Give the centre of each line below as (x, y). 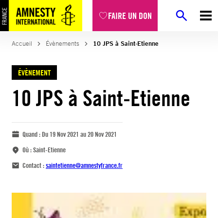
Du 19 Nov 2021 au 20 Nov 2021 (79, 134)
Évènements (63, 44)
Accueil (22, 44)
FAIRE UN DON (130, 16)
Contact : (34, 165)
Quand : (32, 134)
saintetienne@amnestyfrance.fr (84, 165)
